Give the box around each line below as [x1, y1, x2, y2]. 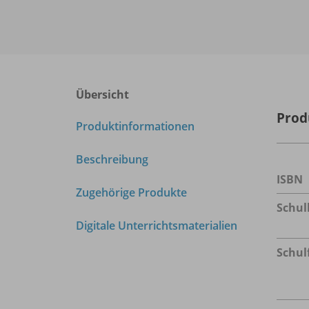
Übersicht [76, 87, 129, 103]
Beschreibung [76, 152, 148, 168]
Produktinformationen [76, 119, 195, 134]
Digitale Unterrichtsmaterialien [76, 218, 237, 234]
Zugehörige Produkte [76, 185, 187, 201]
